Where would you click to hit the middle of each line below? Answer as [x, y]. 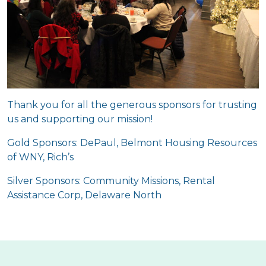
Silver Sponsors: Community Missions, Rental [111, 180]
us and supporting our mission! [80, 119]
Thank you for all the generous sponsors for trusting [132, 104]
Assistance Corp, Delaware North [84, 195]
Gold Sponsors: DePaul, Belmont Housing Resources [132, 142]
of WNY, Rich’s [40, 157]
